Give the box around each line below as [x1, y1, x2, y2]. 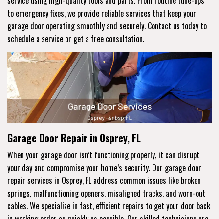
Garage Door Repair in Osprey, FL [7, 130, 141, 145]
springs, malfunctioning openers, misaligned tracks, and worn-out [7, 187, 205, 199]
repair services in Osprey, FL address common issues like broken [7, 174, 201, 186]
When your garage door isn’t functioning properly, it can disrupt [7, 149, 199, 161]
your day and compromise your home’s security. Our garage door [7, 161, 201, 174]
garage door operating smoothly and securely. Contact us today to [7, 20, 207, 32]
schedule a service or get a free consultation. [7, 32, 144, 44]
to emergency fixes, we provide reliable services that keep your [7, 7, 196, 19]
